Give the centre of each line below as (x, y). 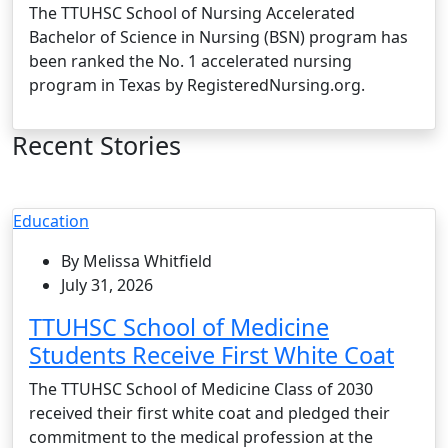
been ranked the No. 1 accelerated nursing (190, 60)
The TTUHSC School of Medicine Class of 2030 (201, 388)
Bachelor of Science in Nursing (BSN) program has (218, 36)
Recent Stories (96, 144)
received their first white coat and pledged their (209, 412)
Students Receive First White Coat (211, 354)
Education (51, 220)
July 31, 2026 (107, 284)
